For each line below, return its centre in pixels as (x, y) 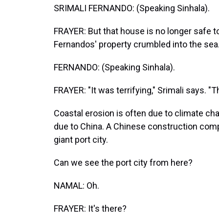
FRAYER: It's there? (90, 208)
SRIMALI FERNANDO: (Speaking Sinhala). (132, 8)
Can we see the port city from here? (123, 163)
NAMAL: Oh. (77, 186)
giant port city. (81, 140)
